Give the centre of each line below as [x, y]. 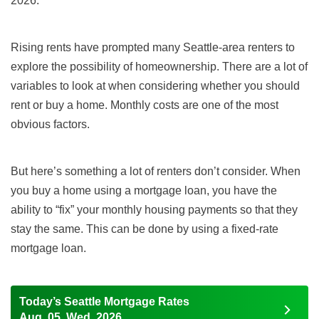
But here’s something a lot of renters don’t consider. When [156, 172]
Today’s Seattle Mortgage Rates [105, 302]
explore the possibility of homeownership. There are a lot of [159, 67]
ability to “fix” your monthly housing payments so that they [154, 210]
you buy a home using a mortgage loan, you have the [144, 191]
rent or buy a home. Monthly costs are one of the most [145, 105]
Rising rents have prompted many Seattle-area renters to [153, 48]
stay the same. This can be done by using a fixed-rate [145, 229]
